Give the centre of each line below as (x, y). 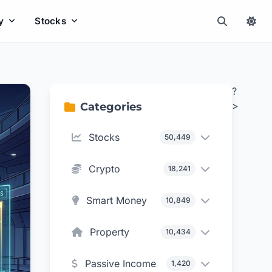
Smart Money (117, 200)
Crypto (105, 169)
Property (110, 232)
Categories (111, 107)
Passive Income (121, 263)
